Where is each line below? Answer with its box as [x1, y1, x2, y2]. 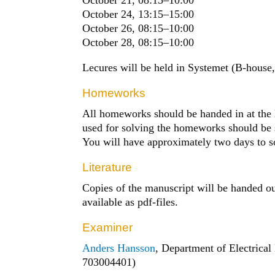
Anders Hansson [82, 241, 156, 254]
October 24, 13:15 [82, 7, 164, 20]
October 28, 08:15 [82, 36, 164, 48]
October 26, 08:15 [82, 21, 164, 34]
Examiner [82, 220, 133, 234]
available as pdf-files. [82, 195, 179, 208]
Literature [82, 160, 133, 174]
